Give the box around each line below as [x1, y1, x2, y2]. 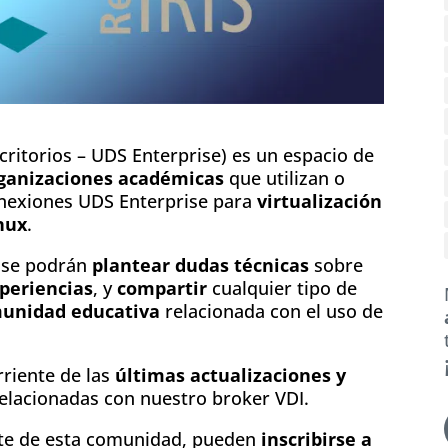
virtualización [257, 188, 382, 213]
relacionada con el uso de [160, 298, 383, 323]
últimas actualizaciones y [115, 362, 346, 387]
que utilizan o [224, 165, 345, 190]
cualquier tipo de [207, 275, 357, 300]
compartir [117, 275, 207, 300]
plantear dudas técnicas [92, 252, 309, 277]
